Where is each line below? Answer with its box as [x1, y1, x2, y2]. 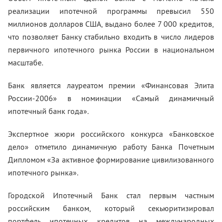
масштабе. [8, 57, 43, 67]
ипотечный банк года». [8, 106, 89, 116]
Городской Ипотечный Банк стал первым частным [8, 190, 214, 200]
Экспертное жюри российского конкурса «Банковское [8, 129, 214, 139]
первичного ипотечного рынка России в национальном [8, 45, 214, 55]
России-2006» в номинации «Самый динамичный [8, 93, 214, 103]
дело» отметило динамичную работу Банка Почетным [8, 142, 214, 152]
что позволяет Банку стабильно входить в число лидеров [8, 32, 214, 42]
